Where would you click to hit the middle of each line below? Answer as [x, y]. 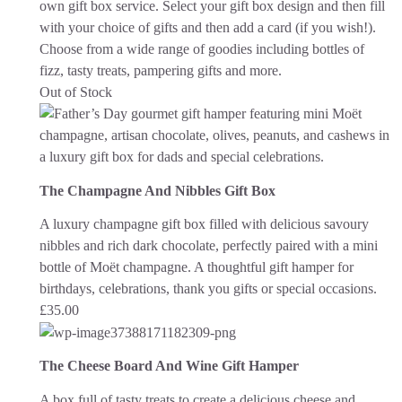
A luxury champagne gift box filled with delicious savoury [204, 223]
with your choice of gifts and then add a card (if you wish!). [208, 28]
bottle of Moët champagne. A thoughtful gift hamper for [197, 267]
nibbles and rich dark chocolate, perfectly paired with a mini [209, 245]
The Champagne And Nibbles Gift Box [157, 190]
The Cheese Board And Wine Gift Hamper [169, 366]
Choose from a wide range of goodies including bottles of [202, 49]
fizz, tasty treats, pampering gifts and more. [161, 71]
